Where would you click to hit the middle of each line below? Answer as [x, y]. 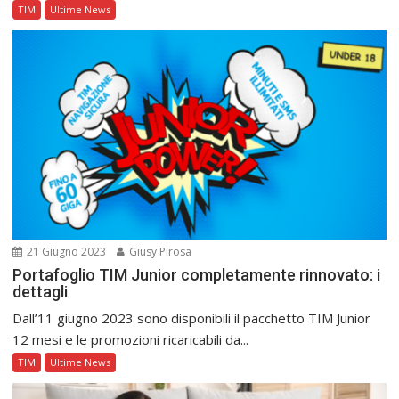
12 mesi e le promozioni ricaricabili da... [131, 340]
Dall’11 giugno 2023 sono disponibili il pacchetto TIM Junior [192, 318]
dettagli [41, 292]
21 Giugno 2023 [65, 252]
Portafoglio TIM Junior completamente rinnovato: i [197, 275]
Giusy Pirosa [159, 252]
